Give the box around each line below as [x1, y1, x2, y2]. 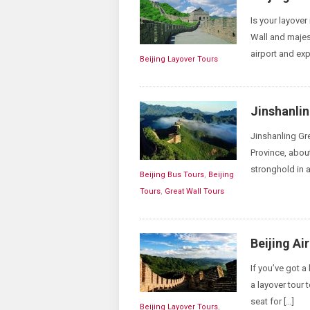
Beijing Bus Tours [140, 170, 204, 179]
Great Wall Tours [165, 187, 224, 196]
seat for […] [250, 296, 294, 307]
